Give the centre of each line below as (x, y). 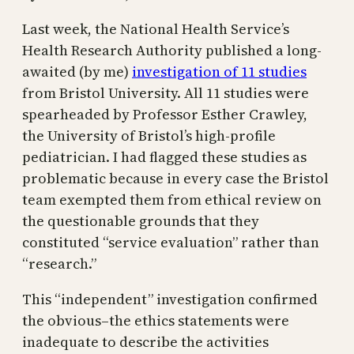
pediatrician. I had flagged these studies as (164, 156)
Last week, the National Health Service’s (156, 28)
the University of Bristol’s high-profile (149, 135)
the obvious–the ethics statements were (156, 320)
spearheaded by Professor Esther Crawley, (165, 114)
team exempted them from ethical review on (172, 199)
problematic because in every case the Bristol (175, 178)
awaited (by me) (77, 71)
